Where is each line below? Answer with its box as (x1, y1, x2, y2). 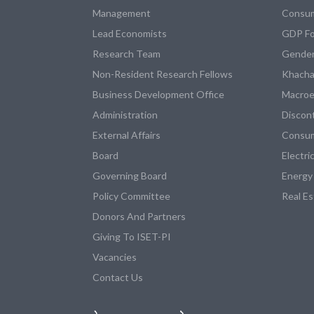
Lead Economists (93, 27, 167, 39)
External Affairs (93, 128, 161, 141)
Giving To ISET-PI (93, 230, 171, 243)
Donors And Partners (93, 210, 186, 222)
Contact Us (93, 271, 143, 283)
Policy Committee (93, 189, 170, 202)
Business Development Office (93, 88, 224, 100)
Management (93, 6, 151, 19)
